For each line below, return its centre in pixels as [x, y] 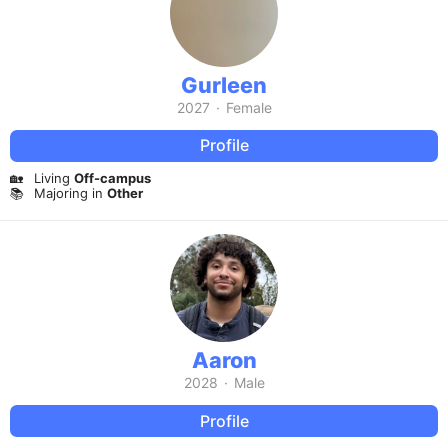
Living [54, 177]
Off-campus [112, 177]
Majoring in [70, 193]
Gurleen [224, 84]
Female [248, 107]
